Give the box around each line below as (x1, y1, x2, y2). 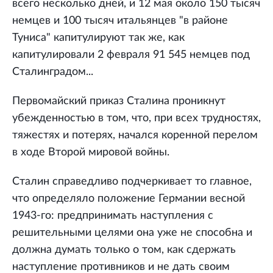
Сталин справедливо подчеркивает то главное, (12, 176, 252, 188)
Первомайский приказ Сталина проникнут (12, 96, 225, 107)
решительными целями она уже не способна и (12, 227, 252, 239)
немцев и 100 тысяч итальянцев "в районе (12, 15, 228, 27)
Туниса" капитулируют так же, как (12, 32, 185, 44)
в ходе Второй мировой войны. (12, 147, 169, 158)
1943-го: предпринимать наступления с (12, 210, 213, 222)
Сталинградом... (12, 66, 93, 78)
